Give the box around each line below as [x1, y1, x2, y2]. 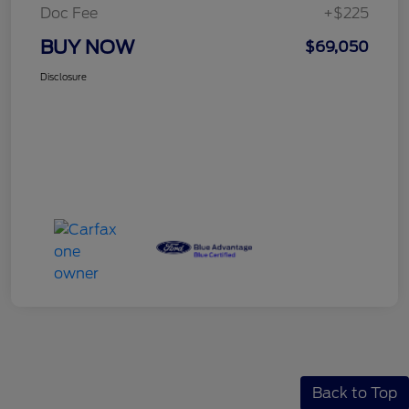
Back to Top [312, 383, 397, 402]
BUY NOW [40, 36, 135, 58]
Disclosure [40, 70, 87, 82]
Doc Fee [40, 4, 98, 22]
